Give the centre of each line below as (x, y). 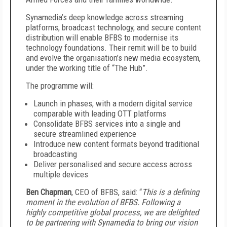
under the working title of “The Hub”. (87, 68)
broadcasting (55, 154)
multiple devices (61, 174)
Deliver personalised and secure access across (113, 164)
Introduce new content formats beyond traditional (116, 144)
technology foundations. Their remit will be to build (111, 48)
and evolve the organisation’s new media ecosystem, (113, 58)
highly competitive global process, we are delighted (112, 212)
